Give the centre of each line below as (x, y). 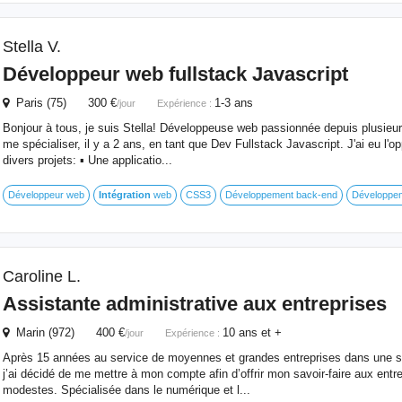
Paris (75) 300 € (62, 103)
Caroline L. (41, 276)
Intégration (124, 195)
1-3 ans (233, 103)
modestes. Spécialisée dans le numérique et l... (126, 390)
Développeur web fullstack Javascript (175, 74)
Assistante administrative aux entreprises (194, 304)
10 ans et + (252, 332)
